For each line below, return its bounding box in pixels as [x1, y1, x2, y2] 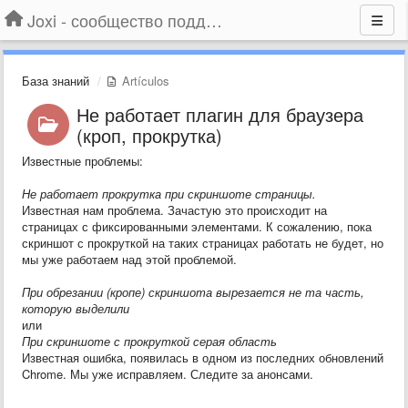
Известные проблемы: [22, 152, 143, 169]
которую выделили [22, 300, 129, 317]
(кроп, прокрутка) [76, 122, 222, 148]
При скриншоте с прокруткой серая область [22, 332, 277, 350]
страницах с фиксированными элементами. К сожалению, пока [22, 218, 372, 235]
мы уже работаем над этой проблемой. [22, 250, 237, 268]
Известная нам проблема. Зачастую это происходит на [22, 201, 327, 219]
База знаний [22, 72, 89, 89]
